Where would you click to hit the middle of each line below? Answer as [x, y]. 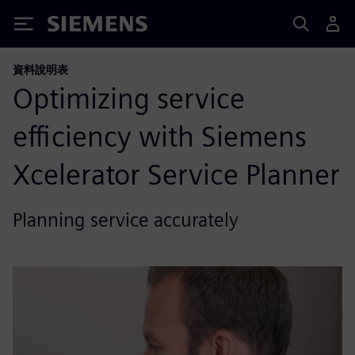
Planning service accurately [126, 220]
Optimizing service [129, 98]
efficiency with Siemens [160, 136]
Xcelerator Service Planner [176, 174]
